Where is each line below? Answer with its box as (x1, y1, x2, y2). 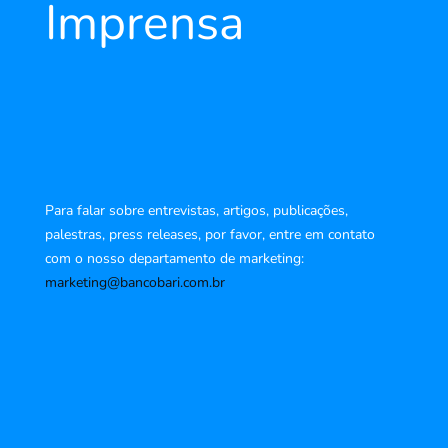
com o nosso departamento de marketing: (44, 248, 304, 268)
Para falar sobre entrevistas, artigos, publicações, (44, 200, 348, 220)
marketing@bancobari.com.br (44, 272, 225, 292)
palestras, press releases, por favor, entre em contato (44, 224, 375, 244)
